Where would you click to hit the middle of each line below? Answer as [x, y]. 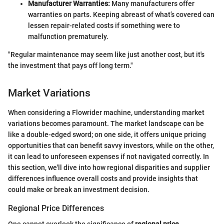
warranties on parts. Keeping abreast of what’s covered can [121, 15]
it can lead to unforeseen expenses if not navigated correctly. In [108, 156]
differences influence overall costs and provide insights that [103, 178]
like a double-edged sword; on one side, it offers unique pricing [107, 134]
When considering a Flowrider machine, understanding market [106, 112]
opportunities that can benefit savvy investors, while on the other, [111, 145]
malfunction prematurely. [68, 37]
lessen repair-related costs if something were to [104, 26]
